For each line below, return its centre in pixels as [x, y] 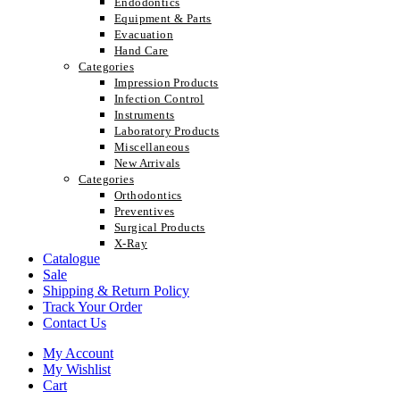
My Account [78, 353]
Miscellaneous [152, 147]
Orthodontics [148, 195]
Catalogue [71, 258]
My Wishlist [77, 369]
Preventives [145, 211]
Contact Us [75, 323]
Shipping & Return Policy [116, 291]
